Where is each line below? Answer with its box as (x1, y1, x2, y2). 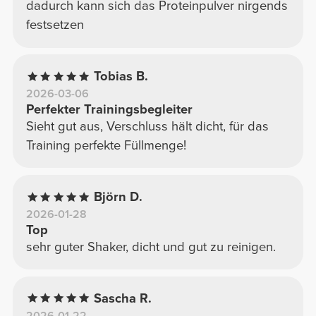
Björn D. (94, 189, 143, 205)
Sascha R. (94, 290, 152, 306)
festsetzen (25, 17, 84, 33)
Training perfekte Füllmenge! (25, 138, 186, 154)
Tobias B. (94, 68, 149, 85)
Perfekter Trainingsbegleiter (25, 102, 193, 118)
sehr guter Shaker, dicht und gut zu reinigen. (25, 239, 276, 255)
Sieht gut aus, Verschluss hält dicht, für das (25, 119, 269, 135)
